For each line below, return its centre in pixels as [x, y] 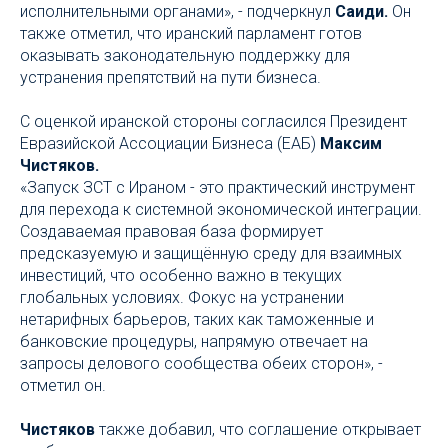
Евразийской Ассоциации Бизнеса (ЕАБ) [170, 143]
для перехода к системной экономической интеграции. [221, 209]
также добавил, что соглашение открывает [258, 429]
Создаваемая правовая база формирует [171, 231]
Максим [351, 143]
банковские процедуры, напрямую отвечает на [194, 341]
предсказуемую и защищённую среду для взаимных [211, 253]
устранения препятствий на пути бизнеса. [170, 77]
